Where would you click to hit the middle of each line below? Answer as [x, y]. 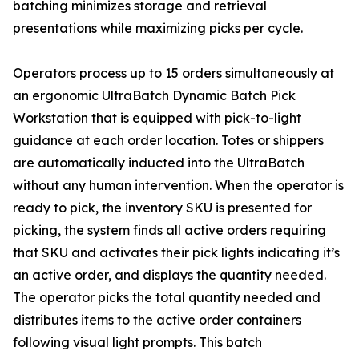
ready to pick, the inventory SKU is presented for [162, 208]
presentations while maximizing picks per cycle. [158, 28]
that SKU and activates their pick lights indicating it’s [176, 253]
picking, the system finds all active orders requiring [169, 230]
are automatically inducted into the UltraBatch [159, 163]
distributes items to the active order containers [157, 320]
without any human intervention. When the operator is [178, 186]
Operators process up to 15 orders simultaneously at [173, 73]
